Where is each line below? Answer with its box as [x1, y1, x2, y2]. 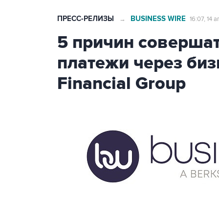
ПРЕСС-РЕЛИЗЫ [57, 14, 114, 23]
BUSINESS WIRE [131, 14, 186, 23]
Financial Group [57, 73, 186, 94]
